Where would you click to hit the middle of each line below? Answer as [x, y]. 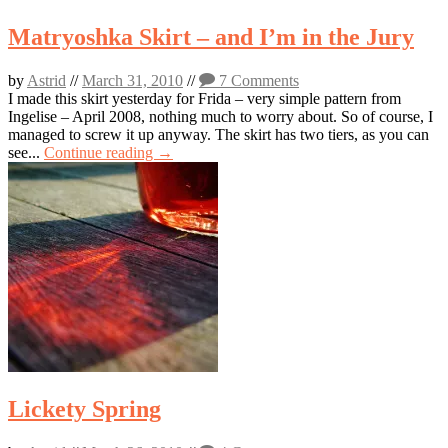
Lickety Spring [84, 409]
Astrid [46, 81]
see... [26, 153]
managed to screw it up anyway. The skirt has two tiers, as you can [218, 135]
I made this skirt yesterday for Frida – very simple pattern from [204, 99]
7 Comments [257, 81]
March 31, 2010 [132, 81]
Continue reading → [108, 153]
